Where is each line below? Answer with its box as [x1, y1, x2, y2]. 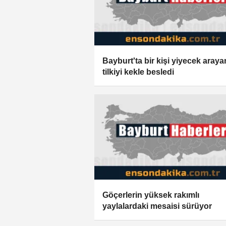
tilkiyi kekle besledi [102, 68, 174, 77]
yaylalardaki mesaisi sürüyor [102, 201, 212, 210]
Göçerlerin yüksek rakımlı [102, 190, 199, 199]
